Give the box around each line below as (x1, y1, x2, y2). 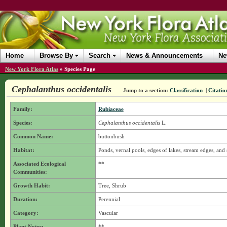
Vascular (98, 210, 118, 216)
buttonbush (98, 133, 125, 139)
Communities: (13, 169, 47, 175)
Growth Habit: (13, 182, 50, 188)
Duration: (13, 196, 37, 202)
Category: (13, 210, 39, 216)
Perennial (98, 196, 120, 202)
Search (89, 52, 110, 59)
